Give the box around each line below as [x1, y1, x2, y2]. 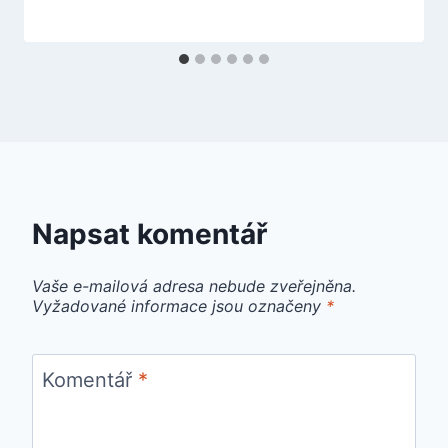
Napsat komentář [32, 217, 267, 252]
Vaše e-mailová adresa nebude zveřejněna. [32, 276, 356, 297]
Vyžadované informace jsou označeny [32, 296, 326, 317]
